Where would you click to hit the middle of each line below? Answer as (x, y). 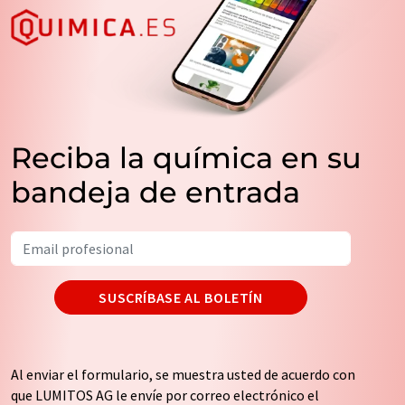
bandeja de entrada (155, 192)
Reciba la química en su (186, 157)
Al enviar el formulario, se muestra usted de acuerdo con (183, 374)
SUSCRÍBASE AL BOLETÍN (181, 297)
